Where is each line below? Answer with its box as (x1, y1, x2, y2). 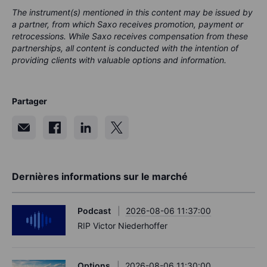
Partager (12, 96, 47, 107)
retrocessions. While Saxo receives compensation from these (12, 31, 248, 42)
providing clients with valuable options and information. (12, 55, 226, 66)
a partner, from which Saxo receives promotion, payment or (12, 19, 243, 30)
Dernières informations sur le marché (12, 170, 188, 183)
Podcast (77, 206, 111, 216)
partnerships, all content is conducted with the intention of (12, 43, 238, 54)
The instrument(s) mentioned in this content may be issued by (12, 7, 253, 18)
